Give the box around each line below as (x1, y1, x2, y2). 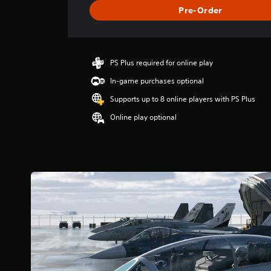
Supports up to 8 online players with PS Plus (110, 94, 256, 104)
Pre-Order (178, 4, 223, 16)
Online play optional (110, 112, 177, 122)
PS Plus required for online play (110, 57, 214, 68)
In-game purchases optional (110, 76, 204, 86)
